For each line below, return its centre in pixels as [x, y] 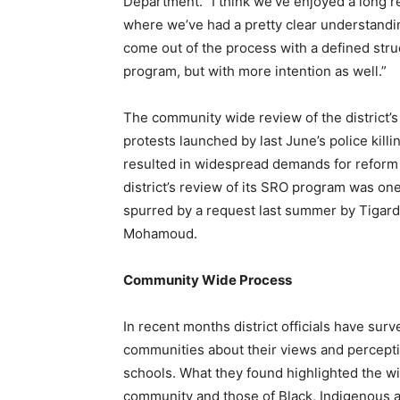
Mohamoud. [160, 233]
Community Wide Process [208, 280]
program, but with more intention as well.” [257, 71]
